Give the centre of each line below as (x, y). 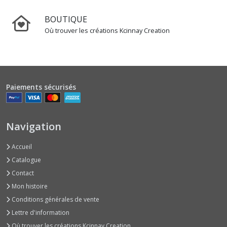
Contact (22, 173)
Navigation (34, 127)
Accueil (21, 147)
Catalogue (26, 160)
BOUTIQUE (66, 19)
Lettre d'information (40, 213)
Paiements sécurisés (41, 87)
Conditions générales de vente (55, 200)
